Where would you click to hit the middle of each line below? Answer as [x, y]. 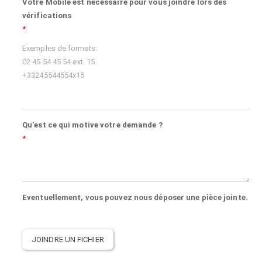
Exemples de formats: [60, 48]
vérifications [47, 15]
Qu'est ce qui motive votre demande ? [92, 125]
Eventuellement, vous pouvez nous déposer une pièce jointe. [135, 197]
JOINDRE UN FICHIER [68, 239]
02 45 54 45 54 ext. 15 [59, 61]
